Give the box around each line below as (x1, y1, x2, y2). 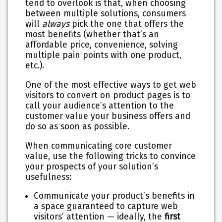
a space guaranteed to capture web (34, 201, 178, 212)
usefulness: (25, 171, 72, 182)
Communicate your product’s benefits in (34, 191, 195, 202)
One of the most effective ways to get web (25, 80, 197, 90)
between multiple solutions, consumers (25, 8, 186, 19)
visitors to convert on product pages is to (25, 90, 191, 101)
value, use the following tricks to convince (25, 151, 196, 162)
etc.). (25, 60, 47, 71)
